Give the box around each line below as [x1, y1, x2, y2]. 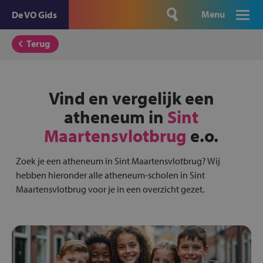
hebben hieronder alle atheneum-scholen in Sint [15, 169, 205, 181]
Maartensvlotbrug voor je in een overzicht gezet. [15, 183, 204, 195]
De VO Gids [12, 9, 57, 21]
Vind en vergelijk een [48, 87, 214, 109]
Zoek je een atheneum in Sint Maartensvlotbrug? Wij [15, 155, 220, 167]
